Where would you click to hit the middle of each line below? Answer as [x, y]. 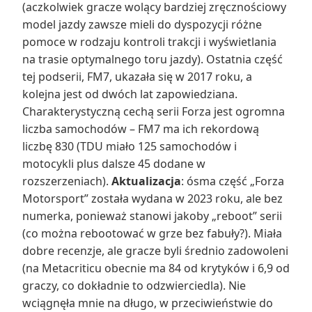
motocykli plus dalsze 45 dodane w [114, 163]
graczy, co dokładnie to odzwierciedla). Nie [134, 285]
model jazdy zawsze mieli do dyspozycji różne [142, 24]
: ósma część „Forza [233, 181]
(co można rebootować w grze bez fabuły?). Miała [152, 233]
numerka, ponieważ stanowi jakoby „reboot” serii [152, 216]
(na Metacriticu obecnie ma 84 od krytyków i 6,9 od [156, 268]
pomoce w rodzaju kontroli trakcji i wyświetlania [149, 41]
